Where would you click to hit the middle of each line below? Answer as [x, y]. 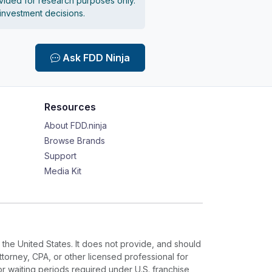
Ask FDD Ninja [96, 57]
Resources [70, 107]
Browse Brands [75, 141]
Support [60, 156]
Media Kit [63, 171]
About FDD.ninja [76, 125]
